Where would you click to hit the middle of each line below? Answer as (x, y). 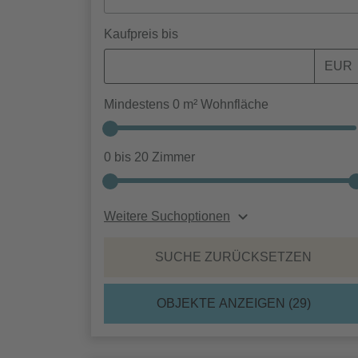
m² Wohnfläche (224, 104)
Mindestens (138, 104)
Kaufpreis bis (141, 34)
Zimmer (172, 157)
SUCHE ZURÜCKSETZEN (233, 257)
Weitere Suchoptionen (167, 216)
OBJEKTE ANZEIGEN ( (224, 303)
